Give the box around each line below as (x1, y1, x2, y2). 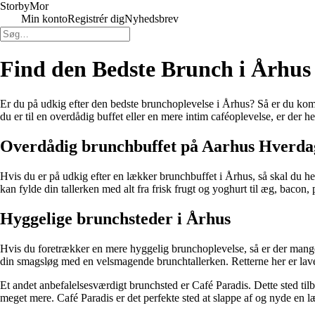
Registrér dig (67, 13, 124, 25)
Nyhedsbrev (124, 13, 179, 25)
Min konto (21, 13, 67, 25)
